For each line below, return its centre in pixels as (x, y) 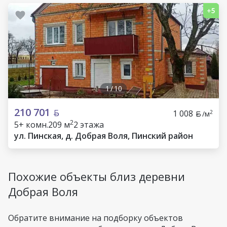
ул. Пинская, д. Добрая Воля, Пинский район (104, 136)
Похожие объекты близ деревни (97, 176)
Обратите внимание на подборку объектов (96, 218)
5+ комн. (31, 125)
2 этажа (89, 125)
